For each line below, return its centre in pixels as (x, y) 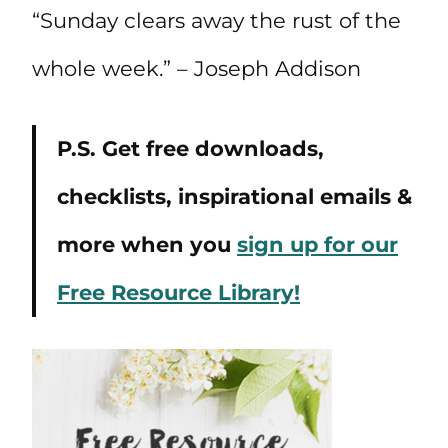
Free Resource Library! (178, 292)
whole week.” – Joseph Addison (196, 68)
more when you (147, 244)
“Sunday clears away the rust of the (216, 20)
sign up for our (317, 244)
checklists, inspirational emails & (234, 196)
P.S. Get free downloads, (190, 148)
